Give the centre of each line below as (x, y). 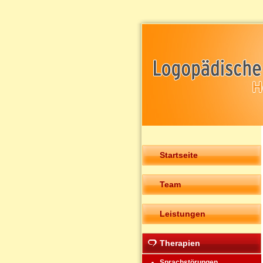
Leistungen (183, 213)
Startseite (179, 155)
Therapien (180, 243)
